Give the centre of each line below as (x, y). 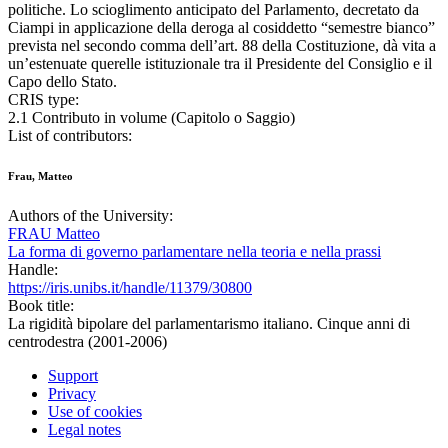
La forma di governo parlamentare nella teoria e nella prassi (194, 252)
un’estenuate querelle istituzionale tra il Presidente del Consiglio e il (220, 64)
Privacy (72, 394)
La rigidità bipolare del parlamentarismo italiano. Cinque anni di (209, 324)
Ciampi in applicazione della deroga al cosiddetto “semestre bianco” (221, 28)
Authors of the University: (90, 216)
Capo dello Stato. (62, 82)
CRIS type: (43, 100)
